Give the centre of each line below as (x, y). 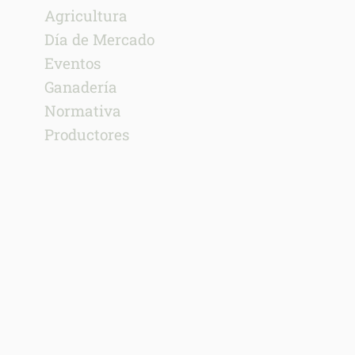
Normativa (82, 111)
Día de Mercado (99, 39)
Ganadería (80, 87)
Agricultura (86, 15)
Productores (86, 134)
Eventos (72, 63)
